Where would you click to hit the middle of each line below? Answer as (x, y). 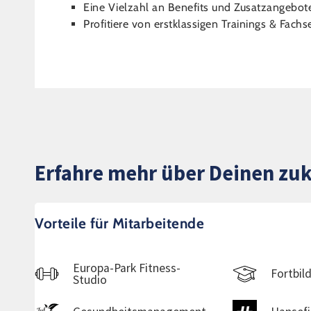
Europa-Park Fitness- (127, 268)
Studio (90, 279)
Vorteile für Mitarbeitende (119, 223)
